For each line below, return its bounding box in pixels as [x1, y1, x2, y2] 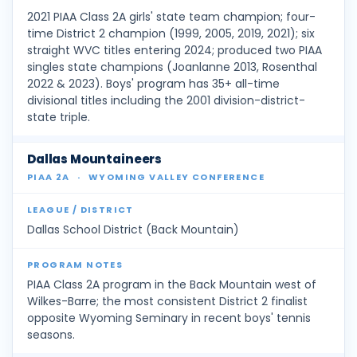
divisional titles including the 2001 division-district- [27, 92, 305, 109]
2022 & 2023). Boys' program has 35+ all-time [27, 76, 280, 92]
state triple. [27, 109, 90, 126]
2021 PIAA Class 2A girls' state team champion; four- [27, 9, 316, 25]
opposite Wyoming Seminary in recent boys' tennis [27, 310, 311, 327]
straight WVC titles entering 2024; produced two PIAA [27, 42, 322, 59]
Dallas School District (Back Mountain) [27, 222, 239, 238]
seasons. [27, 327, 75, 343]
